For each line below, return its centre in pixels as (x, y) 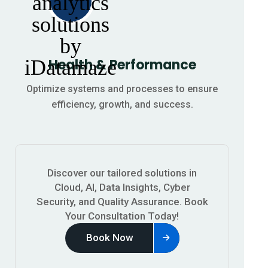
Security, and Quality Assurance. (109, 201)
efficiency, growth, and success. (122, 104)
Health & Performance (122, 65)
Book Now (109, 238)
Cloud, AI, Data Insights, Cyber (122, 187)
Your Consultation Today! (122, 216)
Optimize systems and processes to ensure (122, 89)
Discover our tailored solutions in (122, 173)
